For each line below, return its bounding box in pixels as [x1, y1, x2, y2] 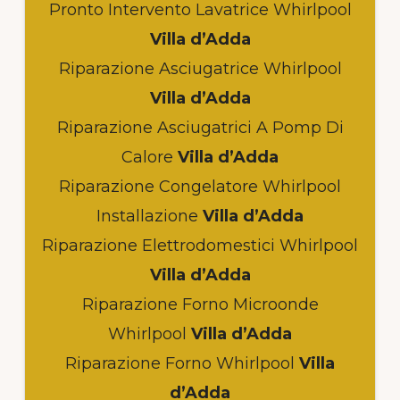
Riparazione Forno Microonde [81, 294, 319, 314]
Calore [121, 146, 173, 167]
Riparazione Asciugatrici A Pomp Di [56, 117, 344, 137]
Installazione [96, 205, 198, 226]
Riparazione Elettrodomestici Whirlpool [42, 235, 358, 255]
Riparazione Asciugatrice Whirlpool [58, 58, 342, 79]
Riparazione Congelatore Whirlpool [59, 176, 341, 196]
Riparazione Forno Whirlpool [65, 353, 295, 373]
